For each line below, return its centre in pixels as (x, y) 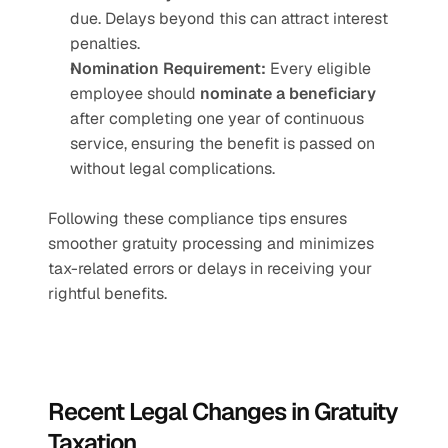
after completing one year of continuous (217, 118)
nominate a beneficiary (288, 93)
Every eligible (318, 68)
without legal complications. (172, 168)
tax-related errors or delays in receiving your (210, 268)
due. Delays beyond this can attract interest (229, 18)
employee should (135, 93)
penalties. (105, 43)
